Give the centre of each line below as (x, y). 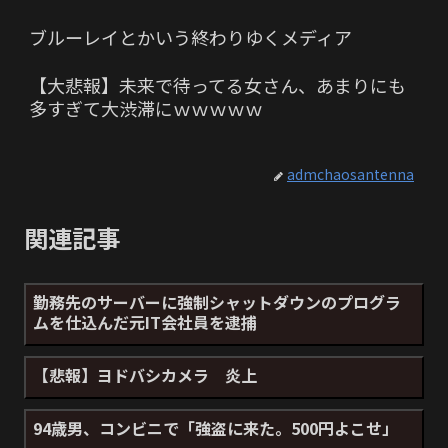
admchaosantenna (350, 174)
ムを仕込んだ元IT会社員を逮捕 (145, 322)
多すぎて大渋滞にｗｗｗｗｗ (146, 108)
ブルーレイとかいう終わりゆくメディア (190, 37)
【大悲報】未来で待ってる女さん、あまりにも (217, 85)
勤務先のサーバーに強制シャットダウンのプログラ (217, 302)
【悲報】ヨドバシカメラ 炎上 (145, 375)
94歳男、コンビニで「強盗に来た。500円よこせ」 (215, 428)
